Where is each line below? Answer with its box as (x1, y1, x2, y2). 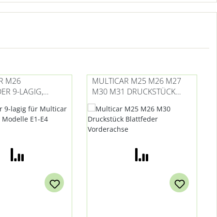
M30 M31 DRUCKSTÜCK (92, 86, 175, 97)
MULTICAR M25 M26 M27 (92, 75, 181, 86)
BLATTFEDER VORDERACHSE (92, 96, 192, 108)
